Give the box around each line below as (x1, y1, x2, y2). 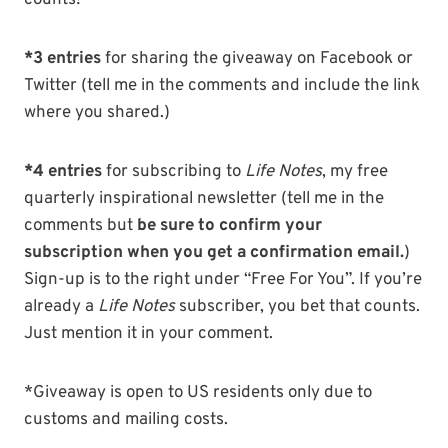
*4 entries (24, 161, 102, 184)
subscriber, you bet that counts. (175, 296, 420, 319)
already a (24, 296, 98, 319)
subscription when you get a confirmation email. (24, 242, 404, 265)
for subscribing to (102, 161, 245, 184)
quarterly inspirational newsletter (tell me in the (24, 188, 384, 211)
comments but (24, 215, 137, 238)
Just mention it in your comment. (24, 323, 273, 346)
